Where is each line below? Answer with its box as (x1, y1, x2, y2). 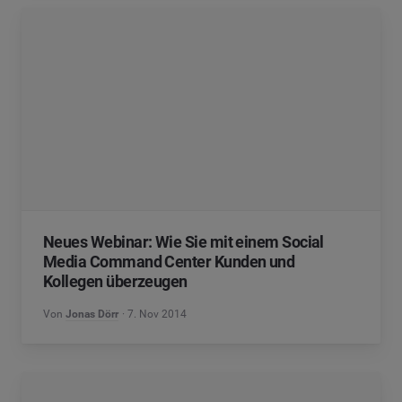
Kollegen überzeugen (43, 272, 188, 291)
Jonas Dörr (66, 308, 118, 320)
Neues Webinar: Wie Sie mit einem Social (43, 232, 324, 251)
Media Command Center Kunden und (43, 252, 295, 271)
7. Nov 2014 (127, 308, 188, 320)
